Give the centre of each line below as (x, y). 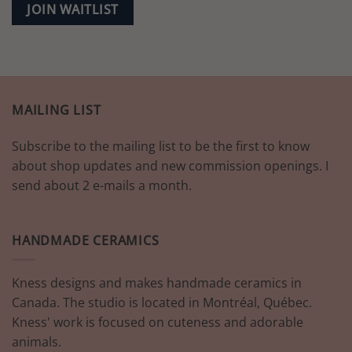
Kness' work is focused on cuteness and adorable (158, 323)
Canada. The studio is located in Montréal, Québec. (162, 303)
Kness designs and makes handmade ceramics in (157, 283)
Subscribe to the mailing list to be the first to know (161, 146)
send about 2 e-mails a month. (102, 185)
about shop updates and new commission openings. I (170, 165)
